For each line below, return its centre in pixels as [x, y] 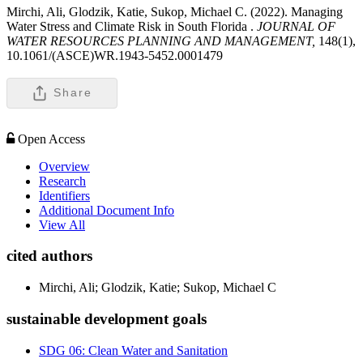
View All [62, 224]
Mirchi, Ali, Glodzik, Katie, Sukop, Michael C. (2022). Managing [175, 11]
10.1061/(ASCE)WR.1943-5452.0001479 [115, 55]
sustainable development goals [107, 318]
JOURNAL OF [295, 26]
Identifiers [64, 195]
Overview [64, 166]
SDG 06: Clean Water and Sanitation [133, 350]
